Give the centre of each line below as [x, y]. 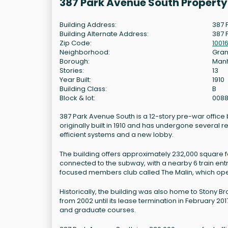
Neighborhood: [85, 52]
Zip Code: [76, 43]
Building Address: [88, 24]
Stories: [72, 70]
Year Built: [75, 79]
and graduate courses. [98, 210]
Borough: [75, 61]
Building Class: [83, 89]
